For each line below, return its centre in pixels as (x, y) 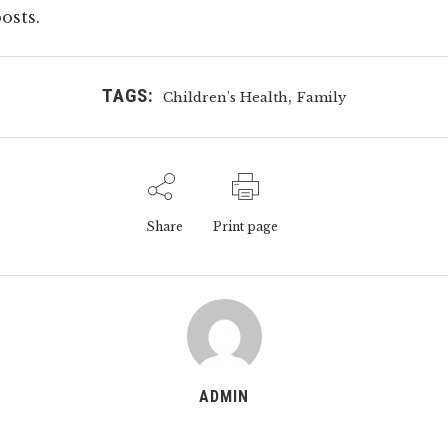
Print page (245, 226)
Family (321, 97)
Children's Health (225, 97)
